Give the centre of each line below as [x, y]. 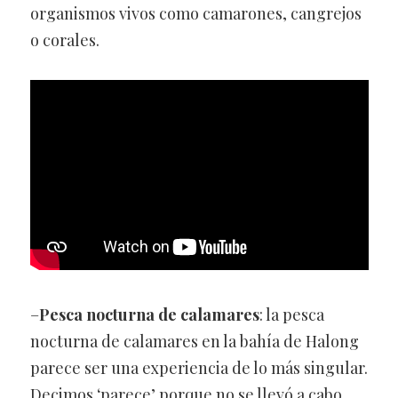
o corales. [64, 40]
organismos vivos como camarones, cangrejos [195, 13]
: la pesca [291, 315]
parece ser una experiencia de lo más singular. [199, 368]
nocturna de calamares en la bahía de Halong [194, 342]
